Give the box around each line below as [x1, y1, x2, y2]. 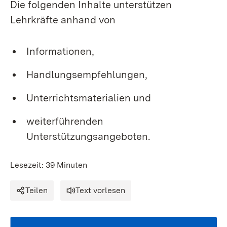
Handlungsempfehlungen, [26, 68, 147, 81]
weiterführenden [26, 115, 103, 127]
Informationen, [26, 45, 94, 57]
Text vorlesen [75, 185, 125, 195]
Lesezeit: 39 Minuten [10, 160, 87, 170]
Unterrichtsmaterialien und [26, 92, 151, 104]
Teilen [25, 185, 48, 195]
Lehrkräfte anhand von [10, 14, 116, 26]
